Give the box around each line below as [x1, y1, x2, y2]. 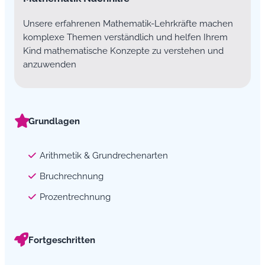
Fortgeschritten [28, 234, 95, 245]
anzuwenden [22, 59, 76, 70]
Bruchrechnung [39, 170, 104, 181]
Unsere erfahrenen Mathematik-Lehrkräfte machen [22, 18, 233, 29]
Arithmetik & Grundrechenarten [39, 150, 168, 161]
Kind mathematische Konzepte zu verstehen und [22, 46, 224, 56]
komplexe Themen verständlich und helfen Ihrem [22, 32, 228, 43]
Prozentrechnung [39, 191, 111, 202]
